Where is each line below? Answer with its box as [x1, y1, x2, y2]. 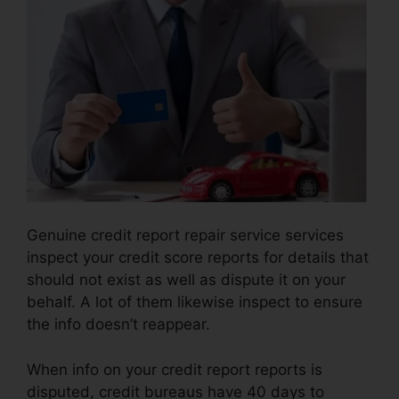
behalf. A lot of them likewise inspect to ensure [27, 293, 362, 312]
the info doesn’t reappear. [27, 315, 210, 334]
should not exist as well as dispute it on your [27, 271, 346, 289]
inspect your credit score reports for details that [27, 248, 369, 267]
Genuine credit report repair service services [27, 226, 344, 245]
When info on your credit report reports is [27, 360, 322, 379]
